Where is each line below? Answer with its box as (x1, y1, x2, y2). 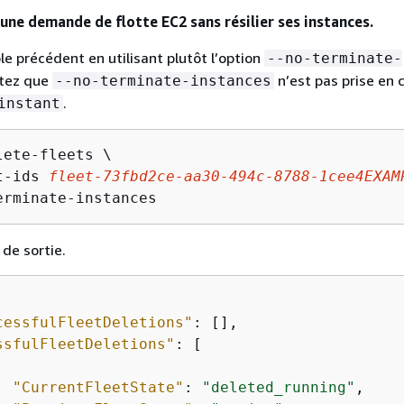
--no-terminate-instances (55, 72, 271, 89)
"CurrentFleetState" (13, 379, 184, 396)
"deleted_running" (202, 379, 355, 396)
